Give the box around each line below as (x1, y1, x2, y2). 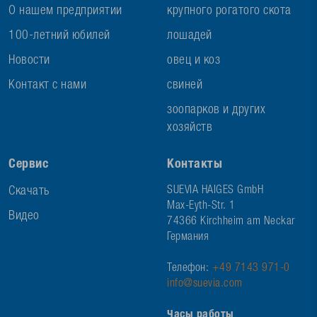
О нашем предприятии (8, 5, 122, 18)
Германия (167, 232, 209, 243)
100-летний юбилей (8, 30, 110, 42)
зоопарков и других (167, 104, 265, 117)
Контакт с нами (8, 79, 86, 92)
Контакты (167, 158, 222, 171)
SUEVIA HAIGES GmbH (167, 185, 263, 197)
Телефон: (167, 263, 212, 275)
